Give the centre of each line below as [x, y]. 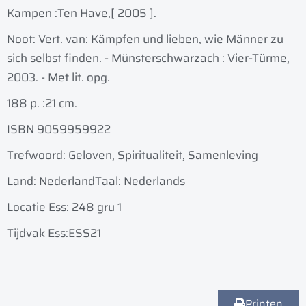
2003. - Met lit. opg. [58, 78]
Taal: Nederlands [140, 181]
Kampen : [32, 13]
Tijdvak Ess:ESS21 [54, 233]
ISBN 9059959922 [59, 129]
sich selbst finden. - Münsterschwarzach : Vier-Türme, [148, 58]
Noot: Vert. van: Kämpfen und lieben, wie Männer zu [145, 39]
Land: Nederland [51, 181]
